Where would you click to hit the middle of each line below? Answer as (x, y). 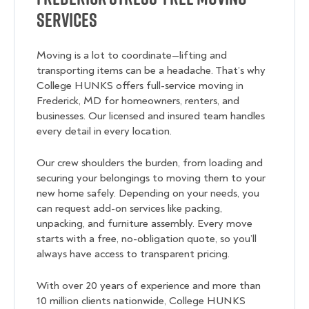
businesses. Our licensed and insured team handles (151, 116)
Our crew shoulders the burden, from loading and (150, 163)
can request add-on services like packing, (129, 209)
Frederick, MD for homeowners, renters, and (138, 101)
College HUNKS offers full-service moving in (140, 86)
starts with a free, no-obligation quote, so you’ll (147, 239)
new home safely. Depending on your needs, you (148, 193)
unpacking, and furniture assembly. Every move (144, 224)
